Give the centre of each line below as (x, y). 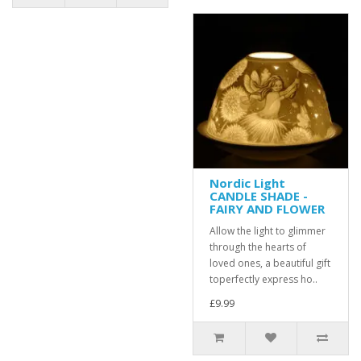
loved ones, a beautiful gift (270, 263)
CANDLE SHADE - (259, 196)
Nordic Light (247, 183)
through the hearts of (258, 247)
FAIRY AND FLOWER (267, 209)
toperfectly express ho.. (263, 280)
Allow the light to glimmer (268, 231)
